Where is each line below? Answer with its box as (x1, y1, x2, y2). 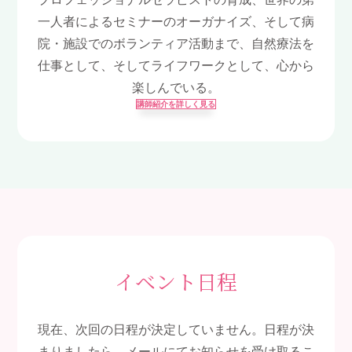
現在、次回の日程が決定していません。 (38, 323, 264, 336)
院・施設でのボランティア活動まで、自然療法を (38, 37, 314, 50)
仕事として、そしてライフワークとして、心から (38, 59, 314, 72)
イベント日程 (115, 266, 237, 295)
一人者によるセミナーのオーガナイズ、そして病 (38, 15, 314, 28)
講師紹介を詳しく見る (137, 100, 215, 108)
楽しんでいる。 (132, 81, 220, 94)
